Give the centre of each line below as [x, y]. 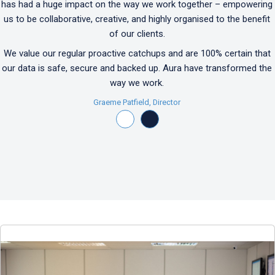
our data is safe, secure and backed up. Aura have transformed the [137, 68]
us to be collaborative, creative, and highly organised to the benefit [137, 19]
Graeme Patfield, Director [137, 103]
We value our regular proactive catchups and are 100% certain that [137, 53]
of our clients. [137, 34]
